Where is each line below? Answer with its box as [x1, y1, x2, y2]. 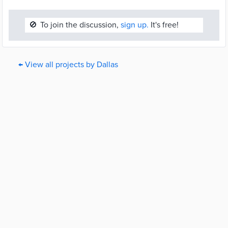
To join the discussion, [40, 20, 121, 30]
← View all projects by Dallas [18, 60, 118, 70]
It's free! [149, 20, 179, 30]
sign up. [121, 20, 149, 30]
